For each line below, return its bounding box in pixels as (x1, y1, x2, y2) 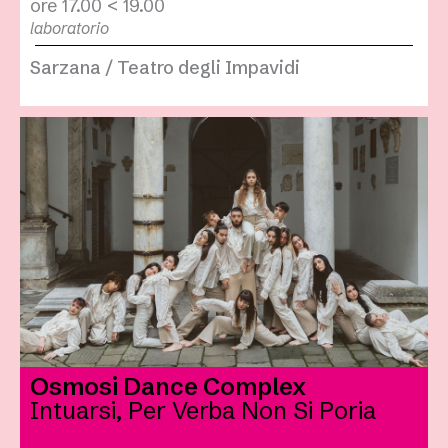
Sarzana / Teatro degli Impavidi (30, 56, 300, 80)
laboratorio (30, 18, 109, 39)
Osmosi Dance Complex (30, 372, 306, 402)
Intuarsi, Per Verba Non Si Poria (30, 396, 376, 426)
